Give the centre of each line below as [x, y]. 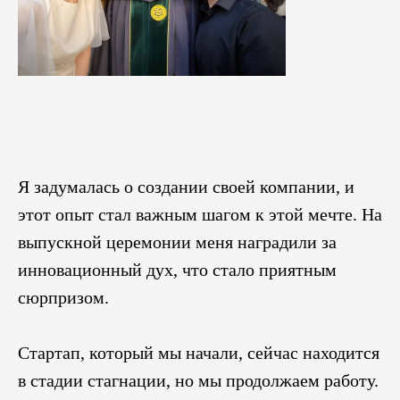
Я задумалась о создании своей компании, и [186, 186]
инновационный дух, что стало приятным [177, 269]
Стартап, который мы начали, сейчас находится [199, 352]
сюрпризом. [63, 297]
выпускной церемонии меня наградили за [177, 242]
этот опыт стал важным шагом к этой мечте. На [200, 214]
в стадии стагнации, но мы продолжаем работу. [198, 380]
